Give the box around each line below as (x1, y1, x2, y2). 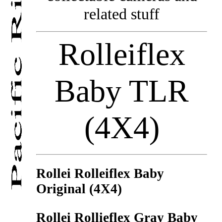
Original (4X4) (36, 181, 122, 197)
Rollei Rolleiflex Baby (36, 166, 164, 181)
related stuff (84, 5, 160, 23)
